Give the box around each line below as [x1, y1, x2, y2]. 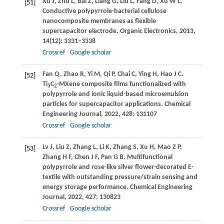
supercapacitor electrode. [42, 27, 120, 35]
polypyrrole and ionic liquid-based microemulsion [42, 90, 188, 98]
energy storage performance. [42, 183, 130, 191]
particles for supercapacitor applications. [42, 100, 164, 108]
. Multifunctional [123, 153, 172, 161]
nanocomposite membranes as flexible [42, 17, 156, 25]
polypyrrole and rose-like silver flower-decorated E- [42, 163, 193, 171]
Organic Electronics [119, 27, 176, 35]
